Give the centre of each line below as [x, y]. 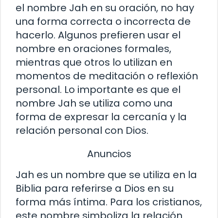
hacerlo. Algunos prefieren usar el [98, 35]
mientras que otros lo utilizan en [94, 62]
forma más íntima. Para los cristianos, [109, 202]
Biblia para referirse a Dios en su [95, 189]
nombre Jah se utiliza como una [94, 103]
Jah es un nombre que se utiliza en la [106, 175]
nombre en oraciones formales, [93, 48]
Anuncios [109, 154]
